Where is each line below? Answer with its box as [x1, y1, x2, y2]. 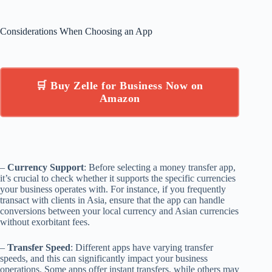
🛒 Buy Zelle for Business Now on [36, 80, 203, 92]
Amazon [99, 92, 140, 105]
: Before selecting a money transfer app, [84, 162, 236, 173]
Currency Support [7, 162, 84, 173]
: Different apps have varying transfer [70, 242, 213, 253]
